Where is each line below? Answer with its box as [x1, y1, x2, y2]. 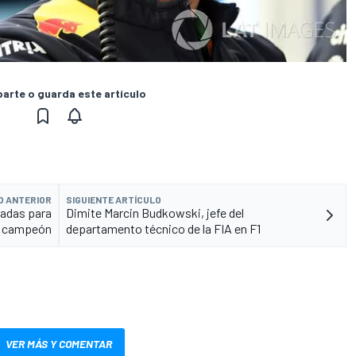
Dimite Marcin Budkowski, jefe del [66, 205, 244, 221]
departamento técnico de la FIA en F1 [66, 221, 261, 237]
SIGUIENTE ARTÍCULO [66, 194, 161, 206]
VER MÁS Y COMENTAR [6, 337, 112, 351]
